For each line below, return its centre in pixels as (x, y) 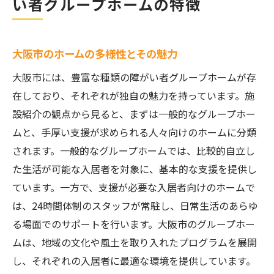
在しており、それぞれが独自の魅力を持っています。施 (133, 95)
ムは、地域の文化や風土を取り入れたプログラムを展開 (135, 242)
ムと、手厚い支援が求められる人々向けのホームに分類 (134, 132)
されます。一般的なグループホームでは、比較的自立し (134, 150)
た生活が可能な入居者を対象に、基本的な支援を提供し (135, 169)
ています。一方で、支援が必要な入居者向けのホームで (134, 187)
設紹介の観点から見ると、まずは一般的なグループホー (134, 114)
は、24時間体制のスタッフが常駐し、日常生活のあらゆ (135, 206)
